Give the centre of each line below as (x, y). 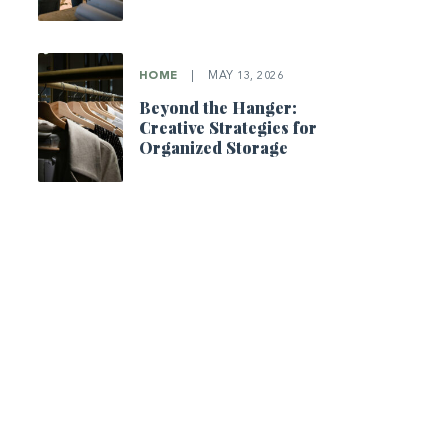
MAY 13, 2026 (243, 77)
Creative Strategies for (227, 128)
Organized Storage (213, 148)
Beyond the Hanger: (217, 108)
